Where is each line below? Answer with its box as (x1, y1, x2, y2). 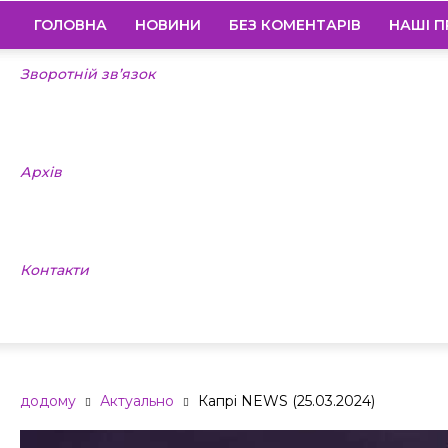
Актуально (100, 392, 174, 410)
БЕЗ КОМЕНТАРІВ (229, 16, 361, 34)
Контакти (20, 261, 89, 279)
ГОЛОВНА (34, 16, 107, 34)
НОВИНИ (135, 16, 201, 34)
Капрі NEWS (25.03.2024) (198, 392, 375, 410)
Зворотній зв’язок (20, 65, 155, 83)
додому (20, 392, 76, 410)
